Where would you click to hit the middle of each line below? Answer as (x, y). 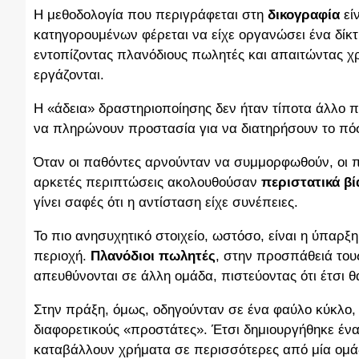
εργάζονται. (69, 75)
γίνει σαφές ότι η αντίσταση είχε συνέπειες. (166, 203)
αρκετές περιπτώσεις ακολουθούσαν (147, 183)
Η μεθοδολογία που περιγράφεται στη (151, 15)
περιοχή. (62, 256)
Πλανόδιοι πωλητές (153, 256)
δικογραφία (304, 15)
